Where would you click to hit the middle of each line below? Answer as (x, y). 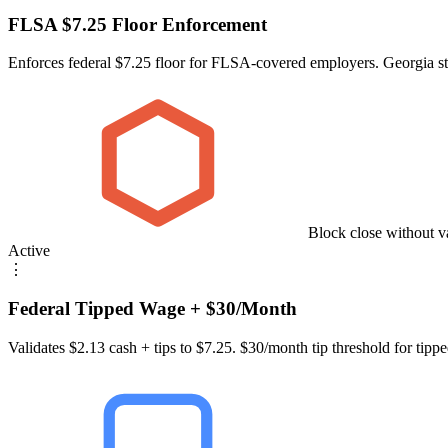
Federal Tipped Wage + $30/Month (152, 309)
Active (29, 251)
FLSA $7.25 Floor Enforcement (137, 24)
